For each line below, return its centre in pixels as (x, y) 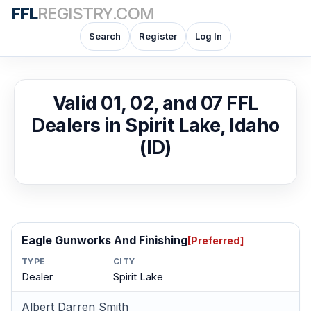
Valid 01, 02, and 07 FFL (155, 103)
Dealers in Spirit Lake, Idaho (155, 125)
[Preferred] (216, 241)
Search (105, 36)
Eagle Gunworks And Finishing (104, 240)
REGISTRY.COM (96, 14)
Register (158, 36)
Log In (209, 36)
